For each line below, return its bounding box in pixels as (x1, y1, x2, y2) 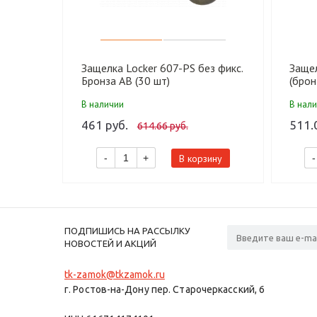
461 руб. (81, 118, 128, 132)
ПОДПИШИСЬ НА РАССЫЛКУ (64, 226, 190, 236)
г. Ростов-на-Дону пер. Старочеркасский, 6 (64, 284, 265, 296)
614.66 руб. (137, 120, 188, 132)
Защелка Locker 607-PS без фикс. (81, 61, 243, 76)
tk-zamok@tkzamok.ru (64, 269, 165, 281)
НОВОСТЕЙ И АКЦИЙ (64, 238, 156, 249)
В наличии (81, 98, 124, 111)
